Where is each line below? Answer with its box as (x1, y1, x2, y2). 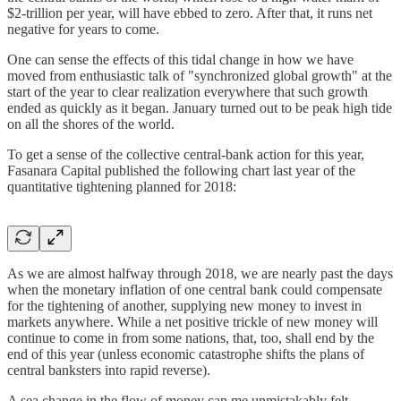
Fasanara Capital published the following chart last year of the (7, 162, 355, 178)
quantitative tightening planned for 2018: (7, 178, 236, 194)
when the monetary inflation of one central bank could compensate (7, 281, 382, 297)
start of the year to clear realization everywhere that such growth (7, 83, 368, 99)
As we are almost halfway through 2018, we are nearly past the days (7, 265, 393, 281)
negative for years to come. (7, 21, 159, 37)
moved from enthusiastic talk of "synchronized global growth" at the (7, 67, 392, 83)
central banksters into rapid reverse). (7, 362, 210, 378)
